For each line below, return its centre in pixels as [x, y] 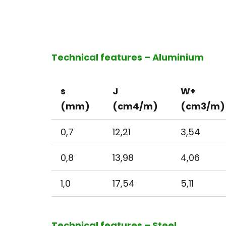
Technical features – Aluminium [128, 57]
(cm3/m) [203, 106]
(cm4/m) [135, 106]
